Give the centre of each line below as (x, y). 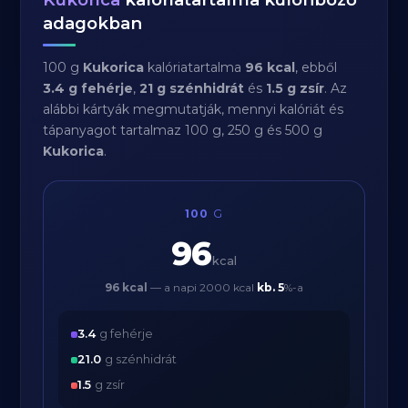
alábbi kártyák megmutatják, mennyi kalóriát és (194, 109)
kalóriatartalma (195, 67)
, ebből (316, 67)
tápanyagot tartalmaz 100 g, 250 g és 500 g (183, 130)
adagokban (93, 23)
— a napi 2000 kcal (202, 287)
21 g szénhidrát (192, 88)
